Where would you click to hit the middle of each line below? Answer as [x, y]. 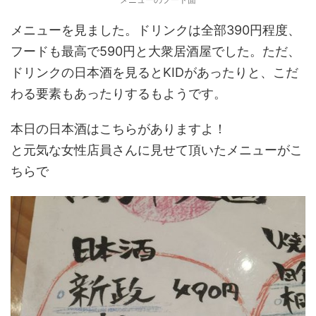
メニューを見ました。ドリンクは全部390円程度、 [156, 30]
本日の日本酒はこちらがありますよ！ [119, 128]
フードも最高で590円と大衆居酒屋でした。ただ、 [156, 51]
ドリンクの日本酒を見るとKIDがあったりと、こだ [154, 72]
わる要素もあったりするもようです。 [119, 93]
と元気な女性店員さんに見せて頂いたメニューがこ [157, 150]
